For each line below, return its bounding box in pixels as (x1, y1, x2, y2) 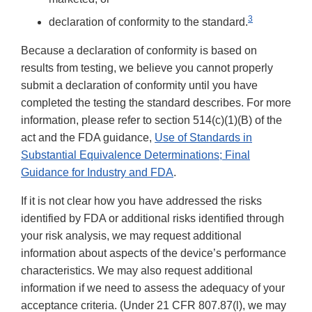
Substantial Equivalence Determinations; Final (21, 149, 250, 162)
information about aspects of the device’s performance (21, 247, 286, 260)
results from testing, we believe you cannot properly (21, 62, 273, 75)
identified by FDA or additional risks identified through (21, 212, 284, 225)
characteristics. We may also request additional (21, 265, 253, 277)
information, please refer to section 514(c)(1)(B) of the (21, 114, 282, 127)
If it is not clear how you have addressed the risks (21, 195, 262, 208)
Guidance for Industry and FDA (21, 166, 173, 179)
